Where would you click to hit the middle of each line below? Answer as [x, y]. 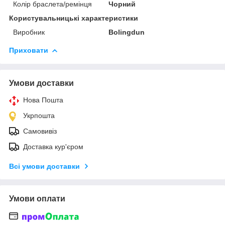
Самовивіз [40, 131]
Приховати [29, 50]
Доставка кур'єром [53, 147]
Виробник [29, 32]
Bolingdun [127, 32]
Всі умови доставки [44, 166]
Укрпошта [39, 116]
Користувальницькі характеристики [74, 18]
